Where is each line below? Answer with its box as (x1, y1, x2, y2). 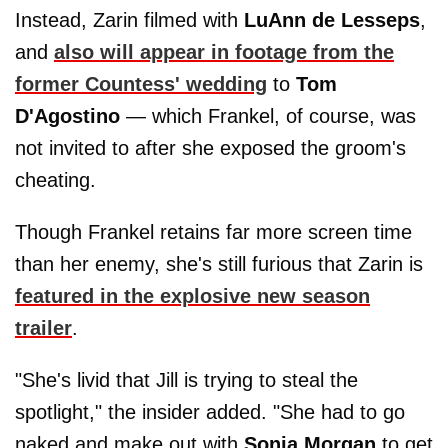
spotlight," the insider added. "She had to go (15, 401, 405, 423)
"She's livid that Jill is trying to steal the (15, 369, 358, 391)
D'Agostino (15, 105, 120, 127)
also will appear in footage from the (54, 41, 394, 63)
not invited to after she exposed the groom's (15, 137, 406, 159)
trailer (15, 317, 72, 339)
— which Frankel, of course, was (120, 105, 416, 127)
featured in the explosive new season (15, 285, 370, 307)
